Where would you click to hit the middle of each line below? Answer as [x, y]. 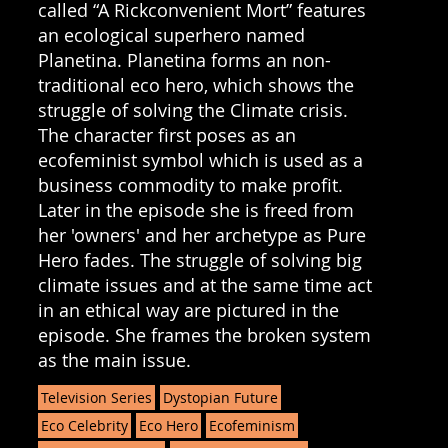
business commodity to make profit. [190, 184]
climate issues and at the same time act [204, 284]
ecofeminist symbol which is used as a [200, 159]
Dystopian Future [220, 397]
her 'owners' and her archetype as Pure [201, 234]
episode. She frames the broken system [204, 334]
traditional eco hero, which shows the [195, 84]
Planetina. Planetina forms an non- [184, 59]
